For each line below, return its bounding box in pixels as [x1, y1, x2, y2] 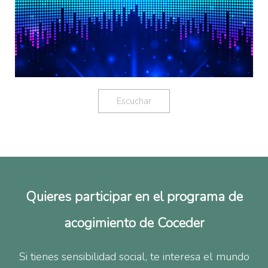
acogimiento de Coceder [63, 213, 205, 232]
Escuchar [117, 95, 151, 107]
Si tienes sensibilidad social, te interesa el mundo [19, 249, 249, 264]
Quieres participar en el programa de [25, 187, 243, 206]
